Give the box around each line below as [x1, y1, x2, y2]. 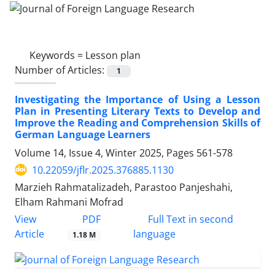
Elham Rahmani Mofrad [15, 195, 123, 209]
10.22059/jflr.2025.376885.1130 [32, 163, 174, 177]
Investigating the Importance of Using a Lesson [15, 92, 260, 106]
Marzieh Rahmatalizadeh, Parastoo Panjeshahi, [15, 180, 233, 194]
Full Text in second [145, 212, 233, 226]
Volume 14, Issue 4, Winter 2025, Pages [15, 145, 196, 160]
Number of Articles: [15, 63, 107, 77]
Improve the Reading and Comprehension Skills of [15, 115, 260, 130]
